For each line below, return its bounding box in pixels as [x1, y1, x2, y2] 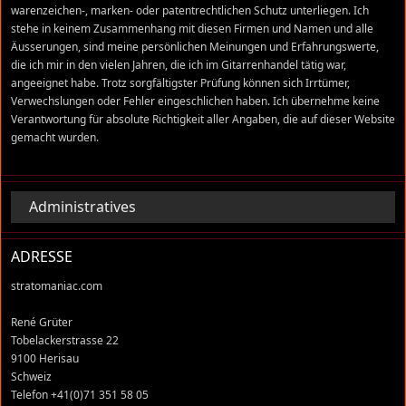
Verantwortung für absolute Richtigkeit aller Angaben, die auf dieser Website [11, 111, 395, 127]
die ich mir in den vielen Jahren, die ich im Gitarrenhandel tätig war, [11, 57, 346, 72]
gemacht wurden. [11, 130, 99, 145]
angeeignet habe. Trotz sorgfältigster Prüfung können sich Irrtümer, [11, 75, 350, 91]
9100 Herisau [11, 351, 79, 366]
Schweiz [11, 369, 52, 384]
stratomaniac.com [11, 278, 102, 294]
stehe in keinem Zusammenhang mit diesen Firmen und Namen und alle [11, 21, 373, 36]
